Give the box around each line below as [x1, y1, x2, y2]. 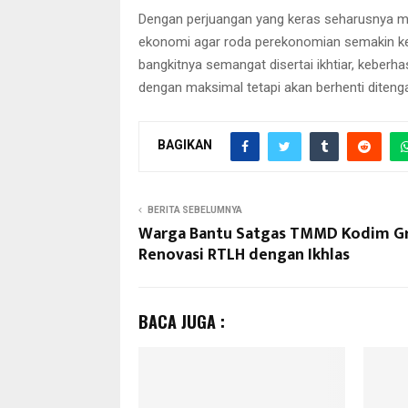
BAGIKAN [158, 138, 212, 153]
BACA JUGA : [138, 309, 225, 333]
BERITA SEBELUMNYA [148, 204, 242, 215]
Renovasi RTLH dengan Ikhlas [138, 240, 350, 269]
